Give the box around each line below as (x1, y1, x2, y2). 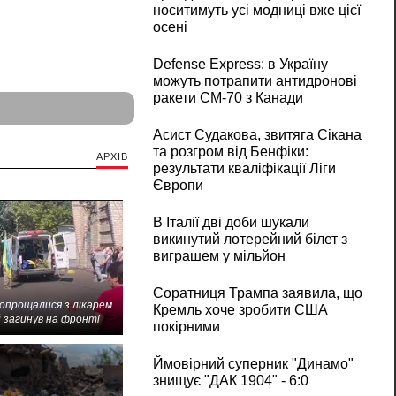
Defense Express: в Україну (152, 57, 328, 72)
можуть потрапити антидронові (152, 73, 357, 89)
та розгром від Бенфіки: (152, 144, 308, 160)
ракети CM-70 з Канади (152, 90, 303, 106)
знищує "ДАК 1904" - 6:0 (152, 373, 308, 389)
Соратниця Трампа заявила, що (152, 286, 362, 301)
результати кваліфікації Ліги (152, 161, 336, 177)
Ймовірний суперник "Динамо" (152, 356, 354, 372)
